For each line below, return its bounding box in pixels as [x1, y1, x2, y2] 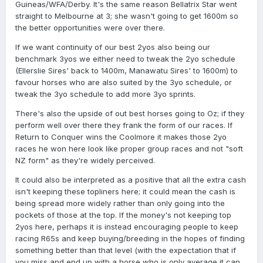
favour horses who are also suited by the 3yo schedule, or [15, 77, 232, 87]
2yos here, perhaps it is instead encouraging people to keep [15, 222, 238, 232]
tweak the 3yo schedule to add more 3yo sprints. [15, 89, 195, 99]
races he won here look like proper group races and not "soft [15, 144, 243, 154]
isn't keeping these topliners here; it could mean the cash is [15, 187, 235, 197]
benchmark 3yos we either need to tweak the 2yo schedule [15, 54, 235, 64]
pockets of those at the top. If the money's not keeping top [15, 210, 231, 220]
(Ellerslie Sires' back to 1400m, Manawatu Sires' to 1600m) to [15, 66, 238, 76]
